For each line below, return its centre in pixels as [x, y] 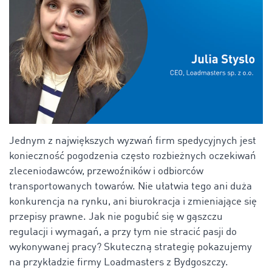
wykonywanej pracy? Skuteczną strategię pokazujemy [131, 247]
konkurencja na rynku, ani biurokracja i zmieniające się [133, 202]
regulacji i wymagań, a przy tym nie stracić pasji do [123, 232]
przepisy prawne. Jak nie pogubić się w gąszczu [116, 217]
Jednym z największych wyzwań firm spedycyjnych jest [133, 141]
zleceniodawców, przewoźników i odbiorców [106, 171]
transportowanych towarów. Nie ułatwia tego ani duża [131, 186]
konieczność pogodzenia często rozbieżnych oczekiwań [133, 156]
